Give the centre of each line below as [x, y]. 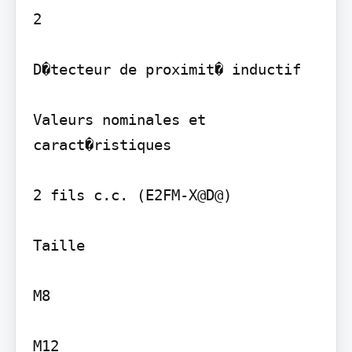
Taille [59, 245]
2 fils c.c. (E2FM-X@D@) [132, 194]
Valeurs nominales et [119, 119]
